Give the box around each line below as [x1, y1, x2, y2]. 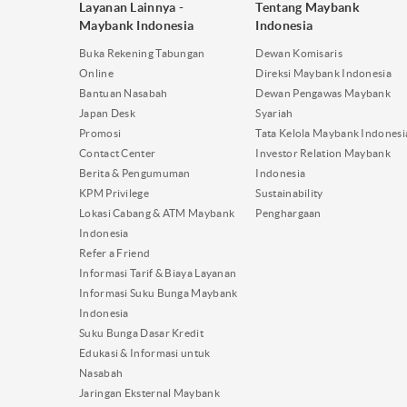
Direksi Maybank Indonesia [255, 66, 392, 79]
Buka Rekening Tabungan [79, 46, 205, 59]
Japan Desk [79, 106, 135, 119]
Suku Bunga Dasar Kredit [79, 326, 203, 339]
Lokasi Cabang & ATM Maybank [79, 206, 235, 219]
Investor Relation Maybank [255, 146, 391, 159]
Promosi [79, 126, 122, 139]
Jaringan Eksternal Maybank [79, 386, 220, 399]
